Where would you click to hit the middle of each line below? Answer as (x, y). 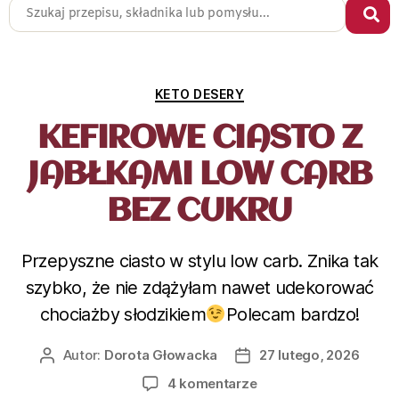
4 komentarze (212, 384)
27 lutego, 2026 (309, 355)
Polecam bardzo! (293, 315)
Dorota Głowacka (161, 355)
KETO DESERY (199, 94)
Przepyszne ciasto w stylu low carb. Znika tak (199, 261)
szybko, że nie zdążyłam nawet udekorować (199, 288)
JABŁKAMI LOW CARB (199, 175)
